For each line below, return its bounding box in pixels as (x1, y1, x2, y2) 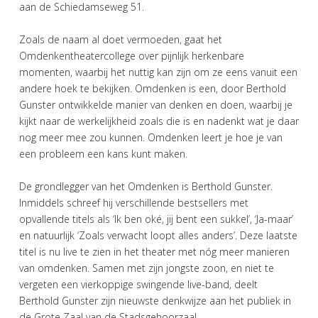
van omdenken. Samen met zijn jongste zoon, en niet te (19, 261, 274, 275)
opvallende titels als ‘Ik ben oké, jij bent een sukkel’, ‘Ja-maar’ (19, 212, 293, 226)
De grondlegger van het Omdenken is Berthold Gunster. (19, 179, 273, 193)
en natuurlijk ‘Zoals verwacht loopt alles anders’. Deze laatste (19, 228, 297, 242)
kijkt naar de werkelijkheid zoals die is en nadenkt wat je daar (19, 114, 299, 128)
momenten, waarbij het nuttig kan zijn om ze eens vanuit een (19, 65, 297, 79)
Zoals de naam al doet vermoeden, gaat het (19, 32, 222, 46)
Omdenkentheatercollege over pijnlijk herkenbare (19, 48, 244, 62)
